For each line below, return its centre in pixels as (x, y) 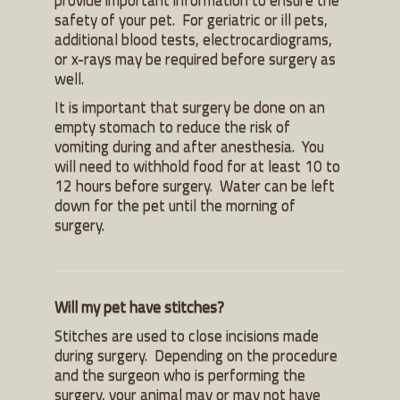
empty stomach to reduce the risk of (172, 126)
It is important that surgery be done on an (190, 106)
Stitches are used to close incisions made (187, 335)
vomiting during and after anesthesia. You (189, 146)
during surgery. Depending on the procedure (196, 354)
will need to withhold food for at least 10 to (197, 165)
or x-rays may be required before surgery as (195, 58)
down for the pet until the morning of (175, 204)
